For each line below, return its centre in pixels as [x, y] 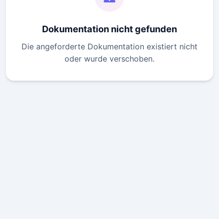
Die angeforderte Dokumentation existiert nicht [109, 47]
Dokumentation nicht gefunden [109, 29]
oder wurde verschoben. [109, 59]
